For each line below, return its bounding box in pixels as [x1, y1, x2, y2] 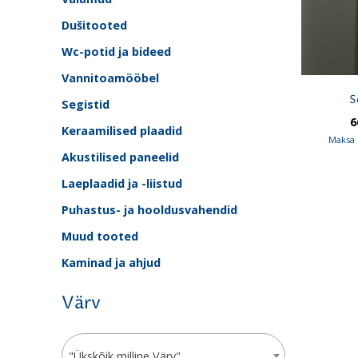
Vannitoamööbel [61, 70, 159, 86]
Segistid [61, 96, 109, 112]
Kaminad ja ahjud [61, 254, 161, 270]
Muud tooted [61, 228, 138, 244]
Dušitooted [61, 17, 127, 33]
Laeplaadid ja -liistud [61, 175, 182, 191]
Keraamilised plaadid [61, 122, 182, 138]
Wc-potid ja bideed [61, 43, 171, 59]
